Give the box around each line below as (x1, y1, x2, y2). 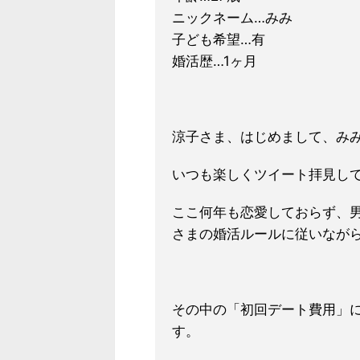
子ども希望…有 (172, 31, 265, 47)
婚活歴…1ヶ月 (172, 53, 257, 69)
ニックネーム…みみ (172, 10, 292, 26)
